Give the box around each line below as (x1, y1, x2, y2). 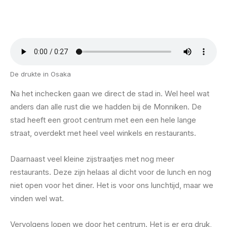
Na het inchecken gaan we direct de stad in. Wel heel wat (10, 89, 209, 98)
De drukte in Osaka (10, 70, 71, 78)
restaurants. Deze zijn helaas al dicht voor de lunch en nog (10, 167, 211, 177)
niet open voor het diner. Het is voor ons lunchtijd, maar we (10, 180, 213, 190)
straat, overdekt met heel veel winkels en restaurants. (10, 128, 196, 138)
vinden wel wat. (10, 194, 64, 203)
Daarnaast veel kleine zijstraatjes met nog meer (10, 154, 174, 164)
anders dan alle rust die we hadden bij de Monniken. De (10, 102, 202, 111)
